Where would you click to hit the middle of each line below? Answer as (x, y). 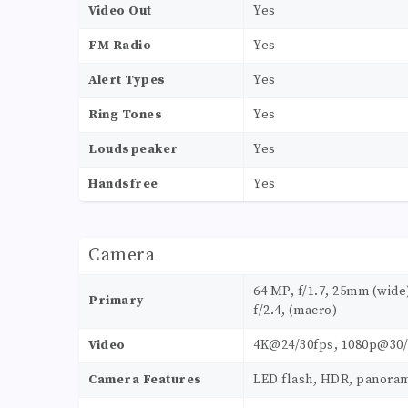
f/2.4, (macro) (295, 311)
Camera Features (145, 380)
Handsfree (123, 184)
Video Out (120, 11)
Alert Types (127, 81)
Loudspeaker (133, 150)
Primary (116, 301)
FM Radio (120, 46)
